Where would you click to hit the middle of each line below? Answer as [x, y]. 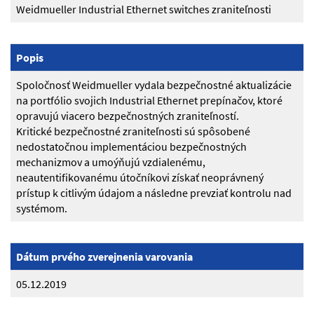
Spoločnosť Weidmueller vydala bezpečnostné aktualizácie [154, 85]
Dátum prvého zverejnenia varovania [104, 257]
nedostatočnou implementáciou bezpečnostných [131, 147]
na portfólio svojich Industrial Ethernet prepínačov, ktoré [149, 101]
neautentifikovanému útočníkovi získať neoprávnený [140, 178]
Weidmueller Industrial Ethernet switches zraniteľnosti [144, 9]
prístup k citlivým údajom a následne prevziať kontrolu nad [154, 193]
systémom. [42, 209]
